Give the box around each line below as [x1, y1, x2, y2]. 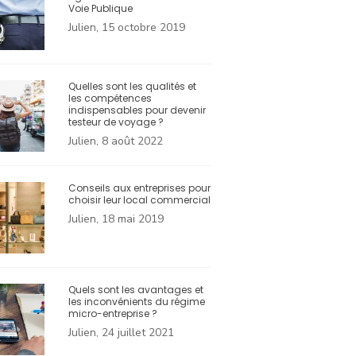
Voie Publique [68, 2, 133, 16]
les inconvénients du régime [68, 295, 205, 309]
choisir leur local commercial [68, 193, 211, 207]
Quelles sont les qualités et [68, 79, 196, 94]
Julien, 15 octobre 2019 [68, 20, 185, 36]
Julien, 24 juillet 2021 [68, 325, 174, 341]
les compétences [68, 91, 152, 106]
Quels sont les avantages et [68, 283, 203, 297]
